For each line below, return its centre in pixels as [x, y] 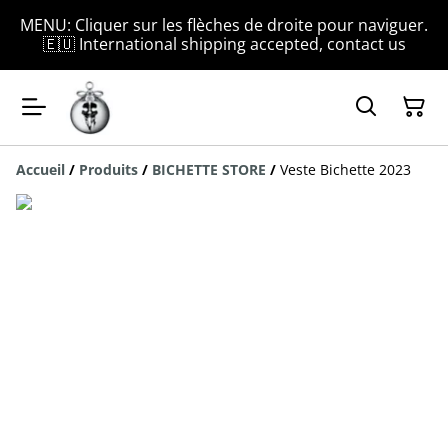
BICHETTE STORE [209, 169]
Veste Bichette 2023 [345, 169]
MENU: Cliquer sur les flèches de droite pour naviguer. [224, 25]
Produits [108, 169]
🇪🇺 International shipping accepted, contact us [224, 44]
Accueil [40, 169]
